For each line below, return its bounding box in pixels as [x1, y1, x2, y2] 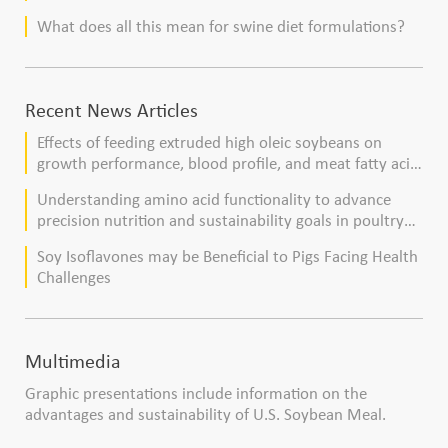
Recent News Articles [25, 98, 198, 123]
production [37, 231, 113, 253]
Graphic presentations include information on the [25, 383, 367, 405]
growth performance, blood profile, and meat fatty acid [37, 153, 419, 175]
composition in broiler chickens [37, 174, 252, 196]
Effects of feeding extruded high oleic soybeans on [37, 132, 382, 154]
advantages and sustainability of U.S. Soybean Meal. [25, 404, 386, 426]
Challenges [37, 267, 111, 289]
